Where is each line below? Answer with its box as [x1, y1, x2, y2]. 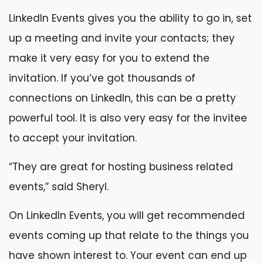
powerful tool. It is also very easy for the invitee [9, 111, 247, 125]
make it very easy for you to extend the [9, 51, 210, 65]
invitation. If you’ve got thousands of [9, 71, 195, 85]
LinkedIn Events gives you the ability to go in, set [9, 11, 252, 25]
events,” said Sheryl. [9, 180, 112, 194]
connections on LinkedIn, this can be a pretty [9, 91, 236, 105]
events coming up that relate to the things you [9, 228, 249, 242]
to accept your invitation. [9, 131, 137, 145]
